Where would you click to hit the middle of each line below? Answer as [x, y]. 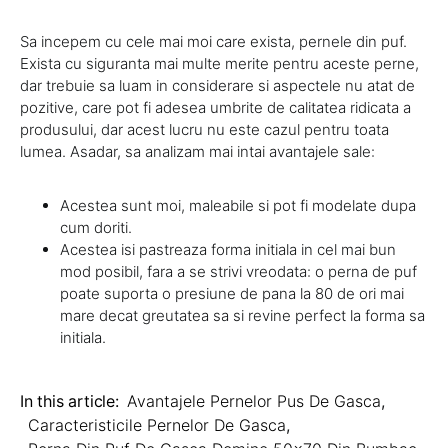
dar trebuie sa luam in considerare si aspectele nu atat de [217, 86]
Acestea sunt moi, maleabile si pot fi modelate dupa [238, 206]
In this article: [69, 401]
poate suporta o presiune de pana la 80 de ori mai [232, 294]
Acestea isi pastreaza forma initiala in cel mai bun [228, 250]
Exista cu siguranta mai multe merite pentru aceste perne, [219, 64]
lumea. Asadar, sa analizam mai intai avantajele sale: [197, 152]
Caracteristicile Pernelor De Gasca [157, 425]
